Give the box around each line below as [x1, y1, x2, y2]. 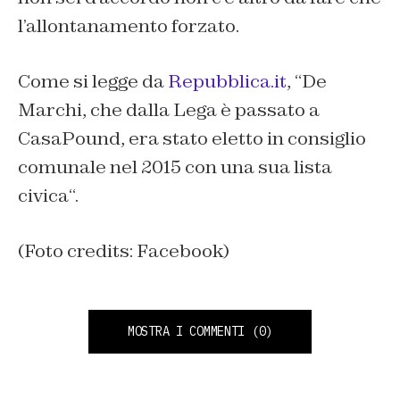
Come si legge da [18, 70, 168, 94]
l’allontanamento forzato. [18, 14, 239, 38]
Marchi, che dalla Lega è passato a [18, 98, 320, 122]
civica [18, 184, 69, 208]
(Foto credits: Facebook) [18, 239, 229, 263]
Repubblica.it [168, 70, 287, 94]
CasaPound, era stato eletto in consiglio [18, 127, 366, 151]
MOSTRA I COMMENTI [127, 323, 246, 340]
